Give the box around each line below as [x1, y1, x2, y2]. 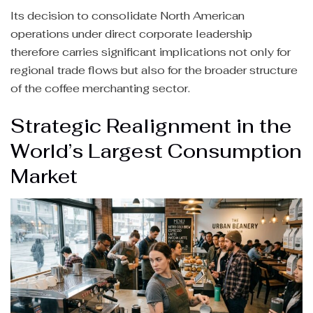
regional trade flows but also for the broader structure [10, 63, 298, 78]
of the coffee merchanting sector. [10, 81, 190, 96]
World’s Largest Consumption [10, 138, 302, 163]
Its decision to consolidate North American [10, 8, 245, 24]
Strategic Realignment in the [10, 113, 291, 138]
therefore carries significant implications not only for [10, 45, 291, 60]
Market [10, 163, 78, 189]
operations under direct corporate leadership [10, 27, 252, 42]
